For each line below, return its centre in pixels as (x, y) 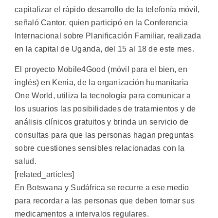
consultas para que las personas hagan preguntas (104, 135)
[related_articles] (45, 174)
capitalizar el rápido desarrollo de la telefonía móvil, (107, 10)
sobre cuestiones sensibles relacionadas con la (100, 148)
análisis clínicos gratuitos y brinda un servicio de (102, 122)
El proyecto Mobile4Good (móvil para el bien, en (101, 69)
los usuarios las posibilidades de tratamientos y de (105, 109)
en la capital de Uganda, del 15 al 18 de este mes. (104, 49)
